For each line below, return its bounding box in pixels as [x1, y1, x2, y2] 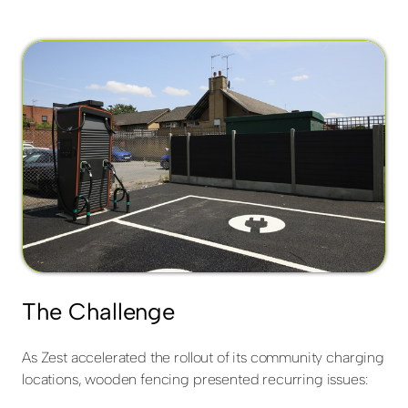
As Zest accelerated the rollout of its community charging [22, 348, 384, 366]
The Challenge [22, 297, 175, 325]
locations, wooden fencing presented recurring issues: [22, 370, 368, 388]
